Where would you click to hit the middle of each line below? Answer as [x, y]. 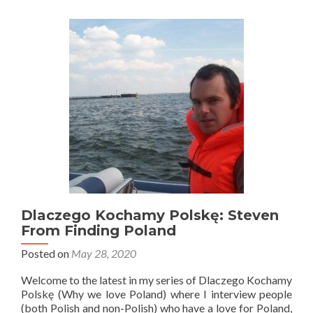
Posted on [46, 253]
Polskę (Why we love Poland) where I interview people [156, 294]
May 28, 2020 [104, 253]
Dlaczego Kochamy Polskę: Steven [150, 215]
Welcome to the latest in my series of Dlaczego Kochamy [156, 280]
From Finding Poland [99, 231]
